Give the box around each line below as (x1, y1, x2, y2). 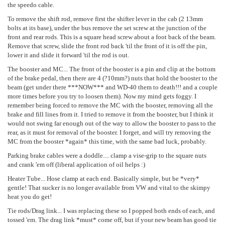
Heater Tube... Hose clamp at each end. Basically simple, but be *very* (8, 175, 199, 182)
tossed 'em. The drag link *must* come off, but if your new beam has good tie (8, 216, 216, 223)
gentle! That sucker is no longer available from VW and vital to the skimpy (8, 184, 210, 191)
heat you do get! (8, 193, 52, 200)
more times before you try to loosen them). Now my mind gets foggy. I (8, 92, 196, 100)
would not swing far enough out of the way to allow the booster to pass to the (8, 120, 216, 127)
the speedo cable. (8, 1, 54, 9)
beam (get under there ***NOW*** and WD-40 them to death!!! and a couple (8, 83, 217, 91)
